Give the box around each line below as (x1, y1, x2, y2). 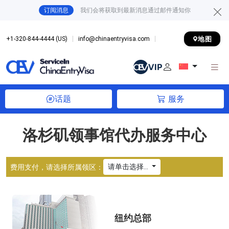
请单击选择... (108, 163, 150, 171)
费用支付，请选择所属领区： (10, 163, 103, 171)
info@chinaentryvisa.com (78, 35, 150, 42)
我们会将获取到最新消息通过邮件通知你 (78, 7, 191, 14)
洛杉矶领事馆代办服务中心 (22, 126, 207, 144)
